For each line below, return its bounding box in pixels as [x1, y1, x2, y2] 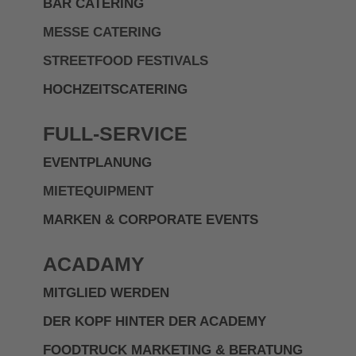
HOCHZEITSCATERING [43, 82, 188, 97]
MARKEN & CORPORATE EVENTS [43, 212, 258, 227]
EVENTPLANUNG [43, 155, 152, 170]
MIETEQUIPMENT [43, 184, 153, 199]
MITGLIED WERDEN [43, 285, 169, 300]
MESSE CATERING [43, 25, 161, 40]
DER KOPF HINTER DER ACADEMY [43, 314, 266, 329]
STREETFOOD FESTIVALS [43, 53, 208, 68]
